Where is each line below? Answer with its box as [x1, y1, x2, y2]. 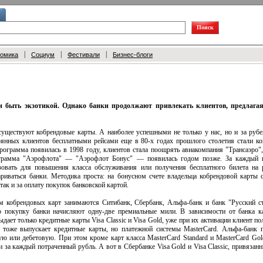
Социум [31, 51, 55, 58]
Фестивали [68, 51, 100, 58]
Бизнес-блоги [113, 51, 153, 58]
